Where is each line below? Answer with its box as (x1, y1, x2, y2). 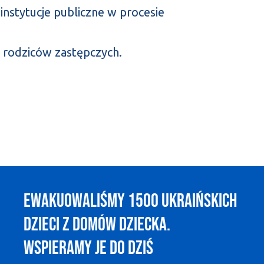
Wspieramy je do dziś (24, 237, 153, 260)
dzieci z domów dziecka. (24, 213, 170, 236)
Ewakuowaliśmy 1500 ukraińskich (24, 190, 237, 213)
